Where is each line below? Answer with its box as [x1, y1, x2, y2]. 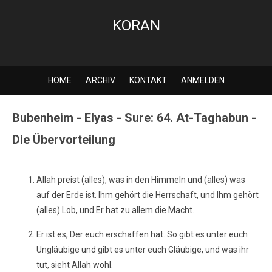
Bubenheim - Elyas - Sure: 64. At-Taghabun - [12, 110, 256, 125]
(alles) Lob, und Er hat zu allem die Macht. [36, 205, 194, 215]
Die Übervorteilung [12, 132, 115, 147]
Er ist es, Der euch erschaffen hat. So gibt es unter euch [36, 229, 248, 239]
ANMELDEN [180, 75, 225, 85]
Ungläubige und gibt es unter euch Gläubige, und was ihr [36, 245, 249, 254]
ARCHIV [85, 75, 115, 85]
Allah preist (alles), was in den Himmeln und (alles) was [36, 175, 245, 185]
